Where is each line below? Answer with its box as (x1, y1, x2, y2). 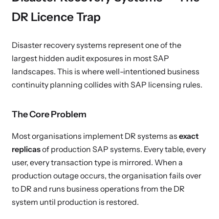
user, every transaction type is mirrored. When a (12, 157, 183, 167)
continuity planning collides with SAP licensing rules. (12, 80, 202, 89)
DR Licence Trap (12, 10, 101, 24)
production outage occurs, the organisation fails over (12, 171, 201, 180)
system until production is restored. (12, 197, 139, 207)
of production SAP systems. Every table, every (41, 144, 206, 154)
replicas (12, 144, 41, 154)
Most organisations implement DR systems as (12, 131, 179, 141)
